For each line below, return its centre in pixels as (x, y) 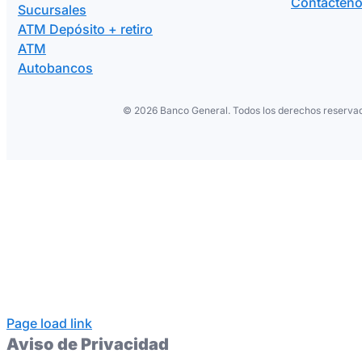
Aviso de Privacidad (88, 344)
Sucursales (52, 10)
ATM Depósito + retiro (85, 29)
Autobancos (55, 68)
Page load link (49, 323)
